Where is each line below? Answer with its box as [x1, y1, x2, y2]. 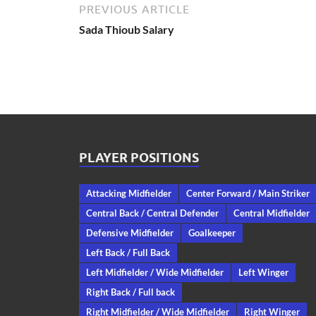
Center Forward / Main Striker [186, 187, 310, 199]
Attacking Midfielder [86, 187, 171, 199]
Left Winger [238, 266, 288, 278]
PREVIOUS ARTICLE [79, 2, 190, 16]
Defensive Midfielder [86, 226, 174, 238]
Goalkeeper [188, 226, 236, 238]
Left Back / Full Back [86, 246, 170, 258]
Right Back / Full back [86, 286, 175, 298]
